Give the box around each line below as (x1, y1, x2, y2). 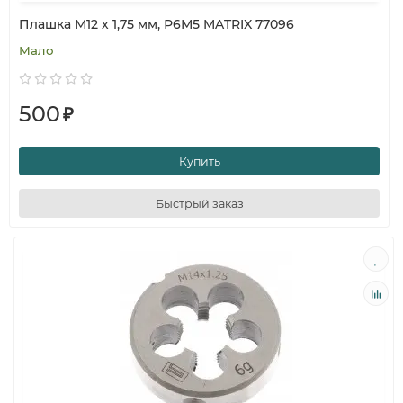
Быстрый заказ (155, 196, 244, 210)
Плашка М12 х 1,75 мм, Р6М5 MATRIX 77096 (19, 16, 294, 32)
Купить (178, 154, 220, 168)
